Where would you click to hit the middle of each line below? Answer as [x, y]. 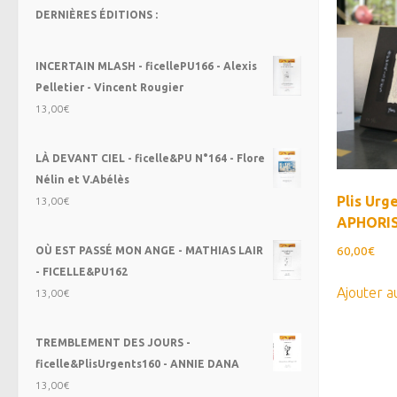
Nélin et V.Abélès [82, 180]
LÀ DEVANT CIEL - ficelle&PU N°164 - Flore [150, 159]
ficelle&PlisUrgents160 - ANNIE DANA [137, 364]
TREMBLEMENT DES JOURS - [113, 343]
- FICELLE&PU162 [82, 272]
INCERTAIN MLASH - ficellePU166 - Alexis [146, 66]
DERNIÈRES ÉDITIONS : [97, 15]
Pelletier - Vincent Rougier [109, 88]
